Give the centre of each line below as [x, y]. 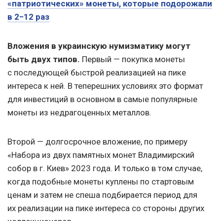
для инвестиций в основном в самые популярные [102, 99]
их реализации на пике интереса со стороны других [106, 208]
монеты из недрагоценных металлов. [79, 113]
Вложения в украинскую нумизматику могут [99, 46]
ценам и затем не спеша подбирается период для [102, 195]
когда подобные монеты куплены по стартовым [101, 182]
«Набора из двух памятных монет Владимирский [101, 155]
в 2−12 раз [28, 17]
